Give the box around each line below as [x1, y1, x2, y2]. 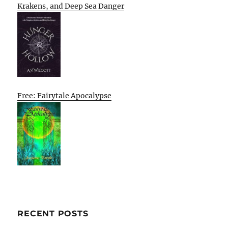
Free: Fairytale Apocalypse [17, 91, 112, 100]
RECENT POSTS [17, 209, 89, 219]
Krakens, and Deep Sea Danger [17, 1, 125, 11]
